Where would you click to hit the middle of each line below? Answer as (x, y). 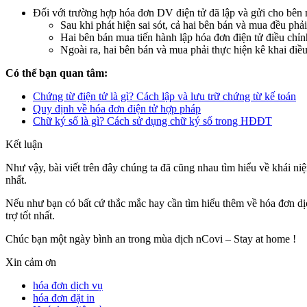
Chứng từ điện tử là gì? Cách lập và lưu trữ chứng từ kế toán (164, 97)
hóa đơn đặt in (64, 298)
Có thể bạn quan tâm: (57, 73)
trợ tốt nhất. (30, 216)
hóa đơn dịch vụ (68, 286)
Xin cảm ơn (31, 262)
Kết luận (24, 145)
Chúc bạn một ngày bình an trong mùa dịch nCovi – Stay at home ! (151, 239)
